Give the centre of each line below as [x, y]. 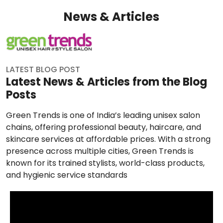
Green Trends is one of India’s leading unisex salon [103, 121]
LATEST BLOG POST [43, 76]
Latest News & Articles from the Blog [107, 88]
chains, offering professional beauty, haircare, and [104, 133]
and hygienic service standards [67, 181]
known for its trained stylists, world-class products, [105, 169]
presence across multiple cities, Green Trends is [100, 157]
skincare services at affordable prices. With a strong [108, 145]
